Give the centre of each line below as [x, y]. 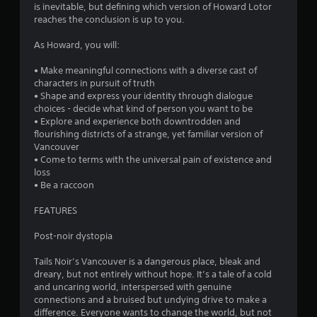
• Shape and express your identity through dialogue [143, 96]
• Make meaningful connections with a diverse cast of [145, 70]
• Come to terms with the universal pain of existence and [153, 159]
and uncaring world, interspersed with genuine [133, 287]
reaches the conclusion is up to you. [109, 19]
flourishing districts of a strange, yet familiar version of [148, 134]
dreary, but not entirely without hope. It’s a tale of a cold [153, 274]
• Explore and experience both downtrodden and [137, 121]
